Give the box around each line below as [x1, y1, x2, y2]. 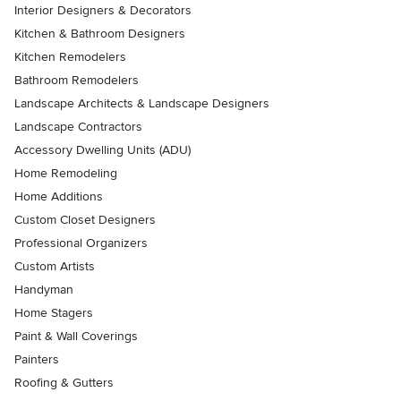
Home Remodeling [14, 166, 117, 182]
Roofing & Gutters [14, 375, 114, 391]
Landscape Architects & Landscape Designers [14, 96, 269, 112]
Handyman [14, 282, 73, 298]
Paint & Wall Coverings [14, 328, 138, 345]
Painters [14, 352, 59, 368]
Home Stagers [14, 305, 93, 321]
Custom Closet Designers [14, 212, 156, 228]
